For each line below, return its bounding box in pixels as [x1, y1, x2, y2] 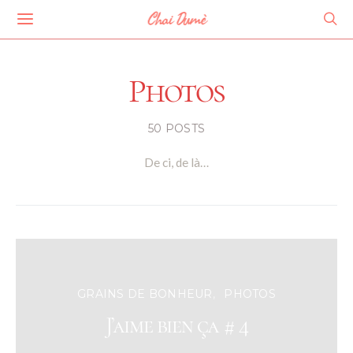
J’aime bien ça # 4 [105, 312, 248, 339]
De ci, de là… [144, 155, 209, 169]
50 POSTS [147, 121, 206, 136]
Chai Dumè [147, 8, 206, 31]
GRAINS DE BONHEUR [76, 287, 213, 301]
